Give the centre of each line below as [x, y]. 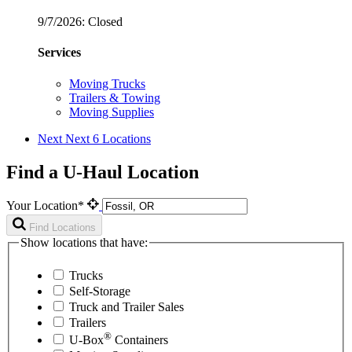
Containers [140, 340]
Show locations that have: [84, 243]
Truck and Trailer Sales [126, 307]
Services [59, 53]
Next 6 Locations [108, 138]
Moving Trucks [107, 83]
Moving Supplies [112, 112]
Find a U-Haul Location [103, 172]
